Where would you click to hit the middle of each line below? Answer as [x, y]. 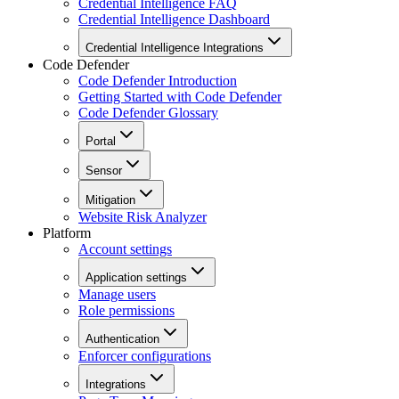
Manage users [117, 294]
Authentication [122, 338]
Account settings [125, 248]
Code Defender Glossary [148, 112]
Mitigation [110, 199]
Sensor [104, 170]
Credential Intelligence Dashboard [174, 19]
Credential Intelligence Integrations [175, 47]
